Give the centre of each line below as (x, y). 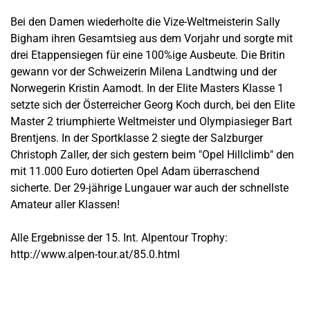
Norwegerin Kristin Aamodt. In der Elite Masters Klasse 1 (147, 88)
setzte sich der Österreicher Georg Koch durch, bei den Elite (153, 104)
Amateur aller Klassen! (65, 204)
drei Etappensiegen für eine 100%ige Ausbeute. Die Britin (148, 55)
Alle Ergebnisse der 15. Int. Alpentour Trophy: (119, 237)
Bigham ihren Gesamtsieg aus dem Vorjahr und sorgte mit (152, 38)
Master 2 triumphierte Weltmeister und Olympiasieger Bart (151, 121)
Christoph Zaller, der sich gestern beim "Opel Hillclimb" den (152, 154)
